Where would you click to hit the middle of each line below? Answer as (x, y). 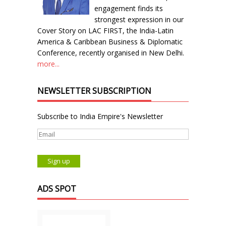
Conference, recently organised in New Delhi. (111, 52)
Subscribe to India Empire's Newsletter (100, 116)
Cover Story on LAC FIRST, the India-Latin (105, 30)
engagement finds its (129, 8)
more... (48, 64)
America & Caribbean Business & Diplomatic (110, 41)
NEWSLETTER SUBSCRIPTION (94, 91)
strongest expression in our (139, 19)
